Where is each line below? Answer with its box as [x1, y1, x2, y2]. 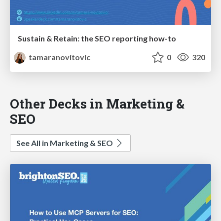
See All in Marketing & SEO [16, 138, 114, 147]
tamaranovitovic [27, 52, 91, 62]
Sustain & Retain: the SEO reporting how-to [18, 33, 176, 43]
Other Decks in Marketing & [10, 94, 184, 112]
